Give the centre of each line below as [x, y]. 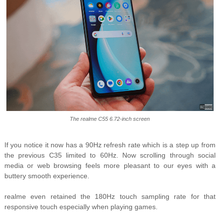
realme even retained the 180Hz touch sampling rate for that [110, 197]
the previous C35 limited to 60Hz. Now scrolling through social [110, 155]
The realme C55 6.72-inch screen [110, 119]
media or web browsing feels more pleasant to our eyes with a [110, 166]
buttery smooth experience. [47, 176]
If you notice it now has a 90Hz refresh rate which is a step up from [110, 145]
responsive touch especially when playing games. [81, 207]
